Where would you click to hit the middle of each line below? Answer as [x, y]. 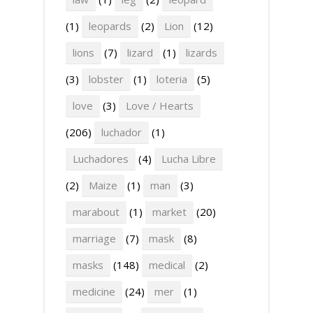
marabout [96, 212]
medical [167, 265]
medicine [94, 291]
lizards [202, 52]
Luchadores [101, 159]
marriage [94, 238]
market [169, 212]
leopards [110, 26]
